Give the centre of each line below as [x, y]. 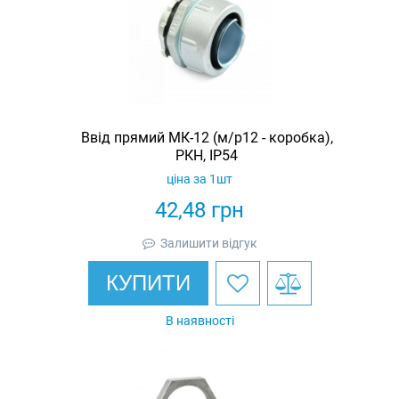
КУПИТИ [148, 282]
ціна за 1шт [199, 179]
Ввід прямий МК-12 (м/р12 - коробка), [207, 137]
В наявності [199, 320]
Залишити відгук [208, 243]
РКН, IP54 [207, 155]
